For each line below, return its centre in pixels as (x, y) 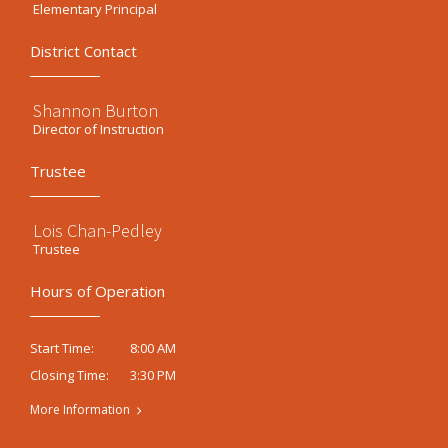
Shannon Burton (95, 110)
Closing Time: (69, 375)
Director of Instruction (98, 129)
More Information (80, 410)
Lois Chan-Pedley (97, 230)
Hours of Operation (97, 291)
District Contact (83, 51)
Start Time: (62, 348)
